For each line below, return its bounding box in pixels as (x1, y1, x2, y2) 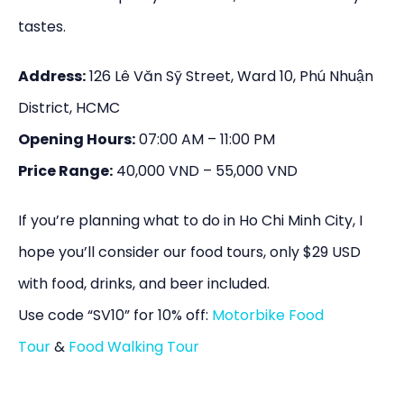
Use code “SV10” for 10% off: (18, 304, 212, 326)
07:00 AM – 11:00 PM (135, 128, 275, 150)
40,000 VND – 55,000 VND (113, 160, 298, 181)
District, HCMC (18, 96, 120, 118)
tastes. (18, 15, 66, 37)
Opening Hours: (18, 128, 135, 150)
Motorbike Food (212, 304, 324, 326)
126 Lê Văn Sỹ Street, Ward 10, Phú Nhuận (86, 65, 373, 87)
